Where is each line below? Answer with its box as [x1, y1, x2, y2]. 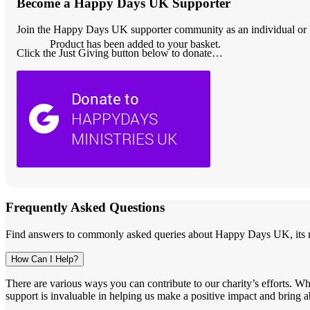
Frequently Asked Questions [6, 200, 165, 215]
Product [50, 37, 84, 50]
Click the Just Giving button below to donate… [17, 47, 223, 60]
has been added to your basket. [84, 37, 221, 50]
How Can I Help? [11, 253, 78, 264]
